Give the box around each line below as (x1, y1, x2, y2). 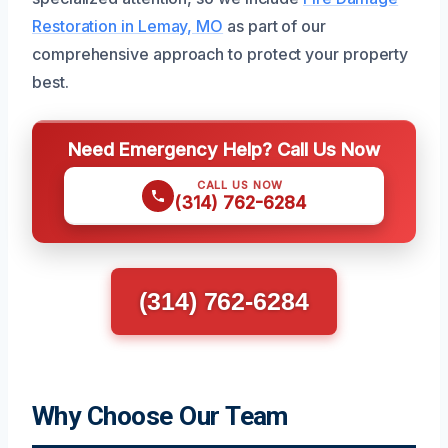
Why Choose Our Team (32, 400, 288, 431)
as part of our (223, 15, 326, 36)
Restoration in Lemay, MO (32, 15, 224, 36)
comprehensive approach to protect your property (32, 43, 409, 64)
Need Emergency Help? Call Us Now (68, 137, 380, 160)
